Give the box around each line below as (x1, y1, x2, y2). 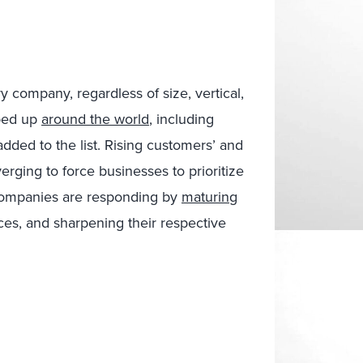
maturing (181, 186, 237, 207)
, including (149, 109, 214, 129)
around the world (41, 109, 149, 129)
